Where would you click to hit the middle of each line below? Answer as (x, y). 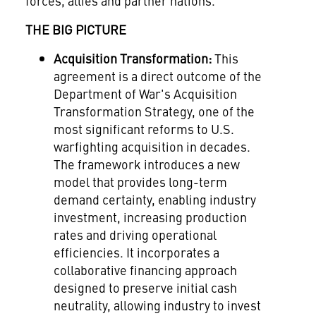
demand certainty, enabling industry (154, 199)
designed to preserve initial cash (145, 287)
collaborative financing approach (145, 270)
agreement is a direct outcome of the (157, 76)
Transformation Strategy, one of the (154, 111)
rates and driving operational (135, 235)
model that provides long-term (140, 182)
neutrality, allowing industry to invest (157, 305)
